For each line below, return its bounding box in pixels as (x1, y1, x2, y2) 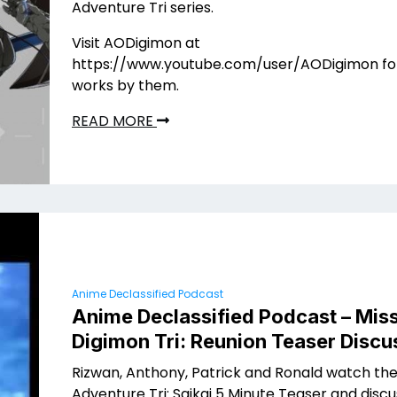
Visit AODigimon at (72, 33, 200, 54)
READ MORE (72, 111, 157, 132)
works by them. (72, 75, 179, 97)
